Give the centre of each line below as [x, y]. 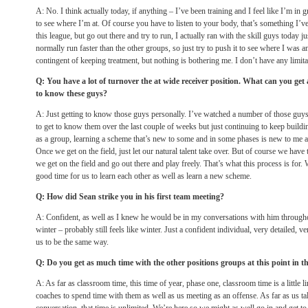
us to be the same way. [72, 242]
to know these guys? [71, 93]
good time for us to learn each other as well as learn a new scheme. [144, 176]
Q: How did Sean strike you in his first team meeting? [130, 197]
